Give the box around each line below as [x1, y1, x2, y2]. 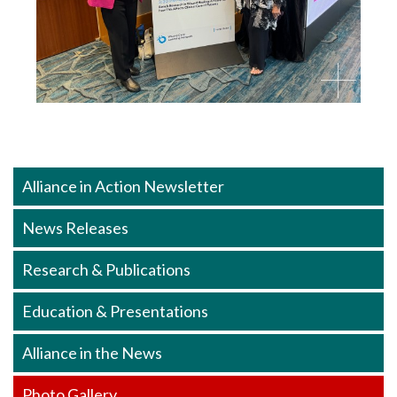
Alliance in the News [22, 342, 162, 362]
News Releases [22, 217, 128, 237]
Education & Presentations [22, 300, 208, 321]
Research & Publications [22, 259, 191, 279]
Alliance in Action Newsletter [22, 175, 224, 196]
